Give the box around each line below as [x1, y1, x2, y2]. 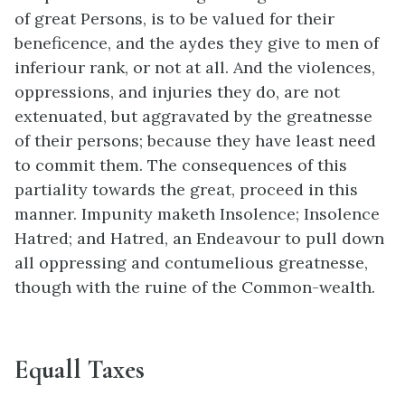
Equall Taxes [14, 353, 145, 386]
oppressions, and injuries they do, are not [14, 80, 340, 102]
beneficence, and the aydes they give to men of [14, 32, 379, 53]
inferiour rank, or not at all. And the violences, [14, 56, 375, 78]
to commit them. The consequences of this [14, 154, 347, 175]
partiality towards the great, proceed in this [14, 178, 358, 200]
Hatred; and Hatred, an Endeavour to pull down [14, 227, 384, 249]
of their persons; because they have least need [14, 129, 376, 151]
